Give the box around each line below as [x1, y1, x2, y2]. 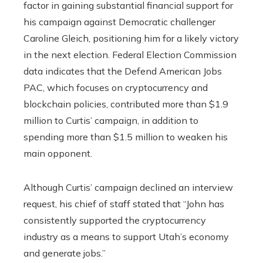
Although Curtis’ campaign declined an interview [23, 181, 233, 194]
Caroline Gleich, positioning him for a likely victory [23, 32, 239, 45]
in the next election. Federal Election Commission [23, 49, 237, 61]
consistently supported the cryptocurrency [23, 214, 206, 227]
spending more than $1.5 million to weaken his [23, 131, 228, 143]
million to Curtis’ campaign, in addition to [23, 114, 198, 127]
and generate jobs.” [23, 247, 106, 259]
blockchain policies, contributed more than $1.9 [23, 98, 228, 110]
